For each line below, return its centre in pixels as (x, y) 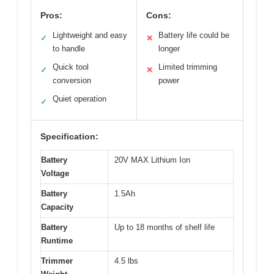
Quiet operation (80, 99)
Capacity (57, 207)
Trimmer (57, 261)
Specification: (69, 137)
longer (169, 49)
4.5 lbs (126, 261)
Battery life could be (194, 35)
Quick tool (71, 67)
